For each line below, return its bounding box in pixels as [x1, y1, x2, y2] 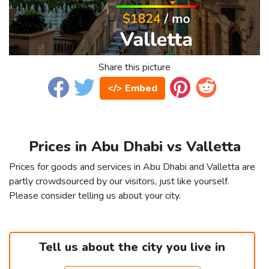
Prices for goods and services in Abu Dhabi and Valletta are [9, 160, 255, 174]
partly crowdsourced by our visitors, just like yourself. [9, 175, 229, 189]
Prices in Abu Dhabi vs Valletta [28, 137, 241, 157]
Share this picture [98, 61, 171, 74]
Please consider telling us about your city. [9, 189, 181, 203]
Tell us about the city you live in [39, 239, 225, 256]
